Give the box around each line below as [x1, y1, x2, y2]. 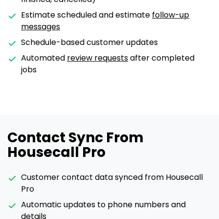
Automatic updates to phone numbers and [21, 198, 186, 210]
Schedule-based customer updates [21, 36, 158, 48]
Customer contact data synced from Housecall [21, 171, 203, 183]
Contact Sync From [7, 128, 144, 147]
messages [21, 21, 60, 32]
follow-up [152, 9, 189, 21]
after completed [128, 52, 195, 64]
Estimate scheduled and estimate [21, 9, 152, 21]
